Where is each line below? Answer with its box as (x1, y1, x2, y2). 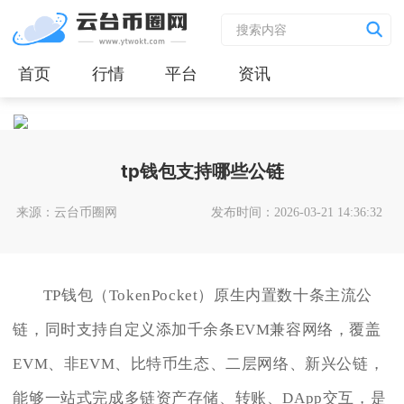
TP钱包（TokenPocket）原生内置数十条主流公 (42, 287, 372, 305)
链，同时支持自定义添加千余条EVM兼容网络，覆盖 (13, 321, 381, 339)
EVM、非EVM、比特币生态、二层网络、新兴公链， (13, 355, 385, 373)
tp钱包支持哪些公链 (120, 160, 284, 183)
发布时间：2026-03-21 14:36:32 (211, 205, 383, 220)
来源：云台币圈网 (15, 205, 117, 220)
